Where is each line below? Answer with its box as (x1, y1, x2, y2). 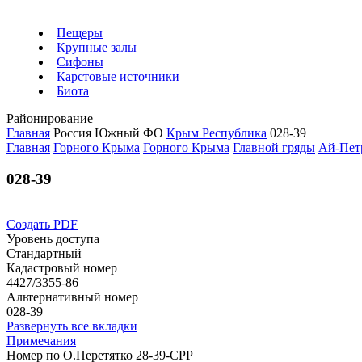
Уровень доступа (6, 232, 99, 246)
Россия (53, 126, 95, 140)
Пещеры (57, 26, 103, 40)
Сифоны (57, 55, 103, 69)
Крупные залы (57, 40, 137, 54)
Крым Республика (166, 126, 267, 140)
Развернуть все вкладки (6, 319, 137, 334)
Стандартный (6, 246, 82, 261)
